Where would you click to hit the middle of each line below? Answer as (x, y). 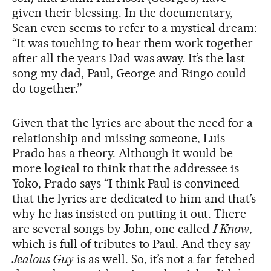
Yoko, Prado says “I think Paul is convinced (126, 184)
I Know (231, 229)
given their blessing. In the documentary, (123, 13)
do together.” (47, 89)
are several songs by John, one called (113, 229)
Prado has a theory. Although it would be (123, 153)
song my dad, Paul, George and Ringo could (129, 73)
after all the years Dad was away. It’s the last (129, 58)
